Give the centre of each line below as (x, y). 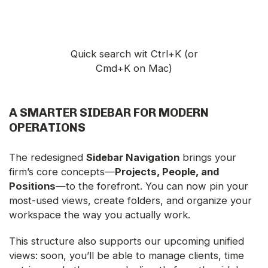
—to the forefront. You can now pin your (152, 186)
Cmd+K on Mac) (134, 68)
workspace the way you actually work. (100, 215)
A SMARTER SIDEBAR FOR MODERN (109, 113)
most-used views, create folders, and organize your (130, 201)
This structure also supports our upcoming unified (127, 241)
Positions (32, 186)
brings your (208, 158)
